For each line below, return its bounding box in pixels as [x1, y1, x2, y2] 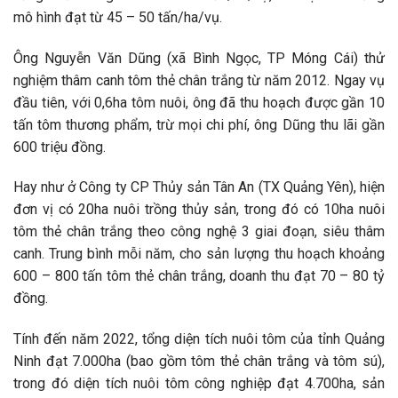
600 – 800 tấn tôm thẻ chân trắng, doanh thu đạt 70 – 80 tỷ [13, 267, 385, 285]
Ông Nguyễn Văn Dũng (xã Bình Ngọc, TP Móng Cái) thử [13, 49, 385, 67]
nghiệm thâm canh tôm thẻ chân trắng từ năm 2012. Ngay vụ [13, 71, 385, 89]
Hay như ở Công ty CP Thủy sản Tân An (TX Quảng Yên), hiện [13, 179, 385, 196]
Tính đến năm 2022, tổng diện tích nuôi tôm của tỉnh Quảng [13, 330, 385, 348]
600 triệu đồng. [13, 138, 106, 155]
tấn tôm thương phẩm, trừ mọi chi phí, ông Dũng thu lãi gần [13, 115, 385, 133]
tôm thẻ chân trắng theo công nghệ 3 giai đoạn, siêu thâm [13, 223, 385, 241]
